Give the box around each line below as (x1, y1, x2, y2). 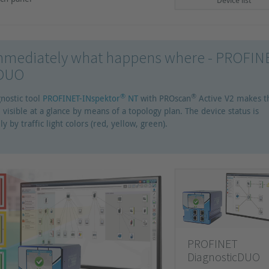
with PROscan (138, 92, 192, 104)
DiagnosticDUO (187, 249, 260, 264)
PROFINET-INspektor (43, 92, 121, 104)
